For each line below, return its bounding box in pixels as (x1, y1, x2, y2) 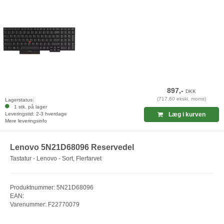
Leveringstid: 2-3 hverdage (5, 111, 67, 117)
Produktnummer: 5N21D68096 (10, 183, 93, 191)
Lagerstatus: (5, 97, 34, 103)
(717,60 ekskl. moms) (157, 96, 206, 102)
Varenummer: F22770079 (10, 200, 79, 208)
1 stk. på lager (11, 104, 47, 110)
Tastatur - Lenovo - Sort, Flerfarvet (10, 154, 101, 162)
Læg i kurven (167, 111, 206, 118)
